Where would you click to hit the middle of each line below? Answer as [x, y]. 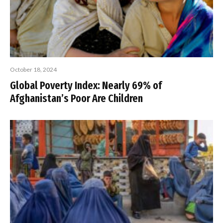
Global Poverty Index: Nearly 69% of [86, 85]
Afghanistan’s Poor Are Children [76, 98]
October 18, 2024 [33, 69]
